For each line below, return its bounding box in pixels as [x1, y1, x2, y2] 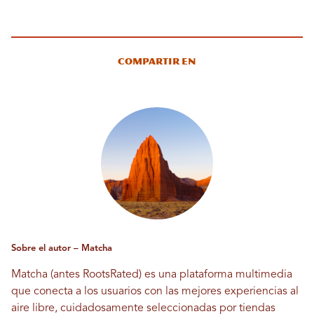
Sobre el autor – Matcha [11, 243, 112, 253]
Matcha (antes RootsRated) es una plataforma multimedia [11, 268, 292, 280]
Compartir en [118, 55, 196, 67]
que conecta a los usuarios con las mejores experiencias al [11, 285, 299, 297]
